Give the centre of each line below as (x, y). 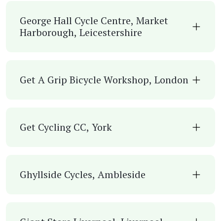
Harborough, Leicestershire (81, 32)
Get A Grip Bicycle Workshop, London (104, 80)
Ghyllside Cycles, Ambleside (83, 174)
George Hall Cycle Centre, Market (94, 20)
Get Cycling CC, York (66, 127)
